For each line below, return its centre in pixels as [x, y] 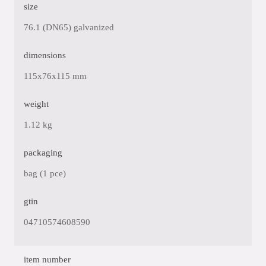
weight [36, 104]
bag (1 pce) [45, 173]
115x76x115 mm [55, 76]
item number [47, 259]
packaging [43, 153]
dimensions [45, 55]
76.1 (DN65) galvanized [69, 27]
